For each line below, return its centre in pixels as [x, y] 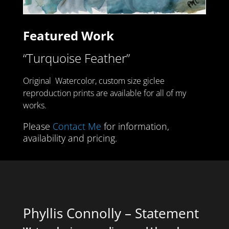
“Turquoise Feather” [76, 58]
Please [38, 126]
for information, [135, 126]
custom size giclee [131, 81]
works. [35, 105]
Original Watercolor [59, 81]
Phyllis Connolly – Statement [111, 213]
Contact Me [77, 126]
